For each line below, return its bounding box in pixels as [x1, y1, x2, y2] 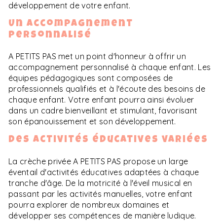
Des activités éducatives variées [8, 135, 208, 146]
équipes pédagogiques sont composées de [8, 73, 173, 83]
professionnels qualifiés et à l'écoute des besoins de [8, 84, 205, 94]
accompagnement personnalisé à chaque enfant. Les [8, 62, 211, 73]
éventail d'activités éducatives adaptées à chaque [8, 167, 199, 177]
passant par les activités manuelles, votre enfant [8, 188, 193, 199]
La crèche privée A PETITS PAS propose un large [8, 156, 188, 166]
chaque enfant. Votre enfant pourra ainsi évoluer [8, 95, 194, 105]
